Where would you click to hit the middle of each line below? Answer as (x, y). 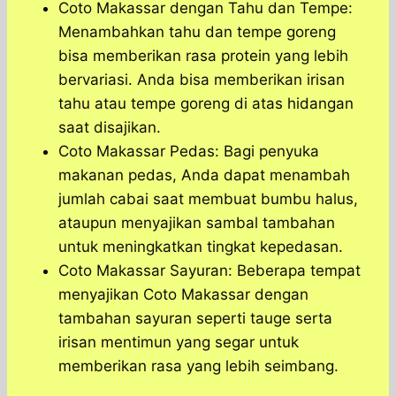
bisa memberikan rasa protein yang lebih (203, 56)
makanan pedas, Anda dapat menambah (204, 175)
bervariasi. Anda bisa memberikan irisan (202, 80)
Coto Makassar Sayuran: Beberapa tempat (209, 271)
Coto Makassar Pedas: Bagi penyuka (189, 152)
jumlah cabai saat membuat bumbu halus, (208, 199)
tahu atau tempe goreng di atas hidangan (206, 104)
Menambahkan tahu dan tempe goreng (197, 32)
